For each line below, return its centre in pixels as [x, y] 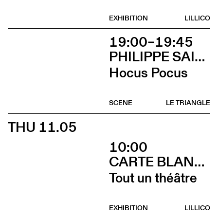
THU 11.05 [42, 127]
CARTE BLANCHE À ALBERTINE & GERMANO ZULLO [199, 162]
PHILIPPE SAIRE [200, 57]
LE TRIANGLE [188, 103]
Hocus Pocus [148, 72]
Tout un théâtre [153, 177]
